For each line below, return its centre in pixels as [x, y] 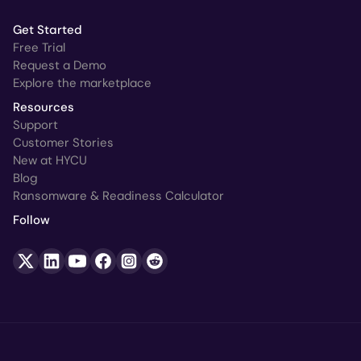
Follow [31, 220]
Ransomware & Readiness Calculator [118, 195]
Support [35, 124]
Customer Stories [63, 142]
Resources [44, 107]
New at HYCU [50, 160]
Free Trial [39, 47]
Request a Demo [60, 65]
